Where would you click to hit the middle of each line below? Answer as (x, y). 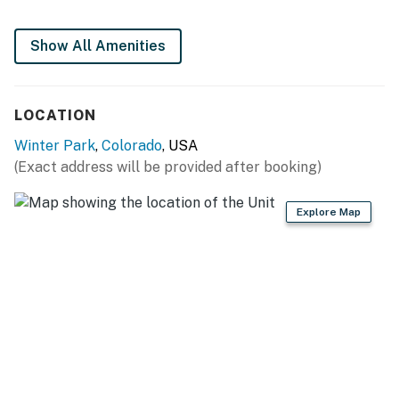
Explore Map (329, 212)
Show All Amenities (98, 45)
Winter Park (55, 145)
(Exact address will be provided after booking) (168, 167)
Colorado (132, 145)
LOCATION (55, 115)
